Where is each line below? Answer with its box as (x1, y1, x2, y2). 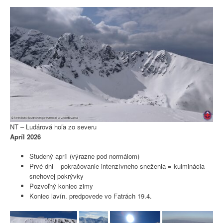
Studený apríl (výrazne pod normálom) (29, 151, 139, 161)
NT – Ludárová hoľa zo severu (10, 121, 97, 131)
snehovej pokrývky (29, 171, 84, 181)
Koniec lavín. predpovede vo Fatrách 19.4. (29, 191, 152, 201)
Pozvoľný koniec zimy (29, 181, 93, 191)
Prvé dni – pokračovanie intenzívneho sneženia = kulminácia (29, 161, 205, 171)
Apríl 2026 (10, 131, 41, 141)
